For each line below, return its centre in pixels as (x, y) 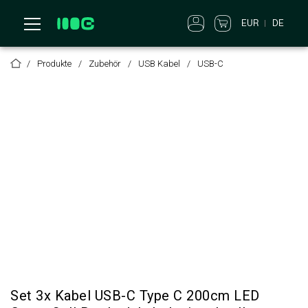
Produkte (54, 64)
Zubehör (105, 64)
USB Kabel (159, 64)
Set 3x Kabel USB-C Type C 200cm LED (135, 296)
